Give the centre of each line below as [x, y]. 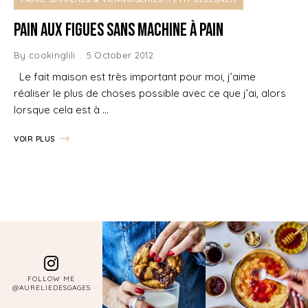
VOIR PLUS [34, 139]
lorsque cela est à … [61, 109]
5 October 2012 [120, 55]
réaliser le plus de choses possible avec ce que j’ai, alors [150, 93]
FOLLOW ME [52, 279]
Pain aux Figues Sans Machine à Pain [119, 30]
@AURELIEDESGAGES [51, 288]
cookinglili [52, 55]
